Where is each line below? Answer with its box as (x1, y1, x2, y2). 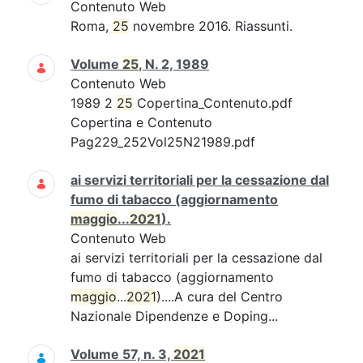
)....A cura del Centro (156, 288, 283, 305)
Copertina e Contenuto (70, 114, 212, 130)
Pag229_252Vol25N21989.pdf (70, 134, 255, 150)
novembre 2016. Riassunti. (129, 18, 293, 34)
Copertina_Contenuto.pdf (133, 95, 293, 111)
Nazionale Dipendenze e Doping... (70, 308, 278, 324)
